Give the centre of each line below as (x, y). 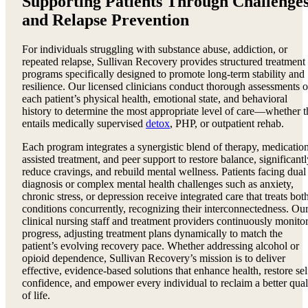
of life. (36, 296)
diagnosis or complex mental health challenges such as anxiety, (158, 184)
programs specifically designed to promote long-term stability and (163, 74)
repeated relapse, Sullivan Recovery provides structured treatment (164, 62)
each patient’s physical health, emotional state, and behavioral (155, 99)
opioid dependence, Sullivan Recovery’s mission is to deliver (154, 258)
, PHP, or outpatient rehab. (227, 124)
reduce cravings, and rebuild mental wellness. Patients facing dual (164, 172)
